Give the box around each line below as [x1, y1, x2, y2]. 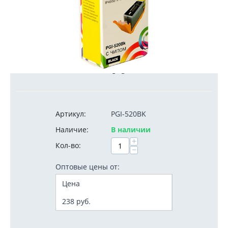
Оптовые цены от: [55, 162, 120, 172]
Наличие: [55, 125, 89, 134]
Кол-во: [55, 140, 81, 150]
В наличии [111, 125, 151, 134]
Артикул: [55, 109, 86, 119]
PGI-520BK [111, 109, 146, 119]
